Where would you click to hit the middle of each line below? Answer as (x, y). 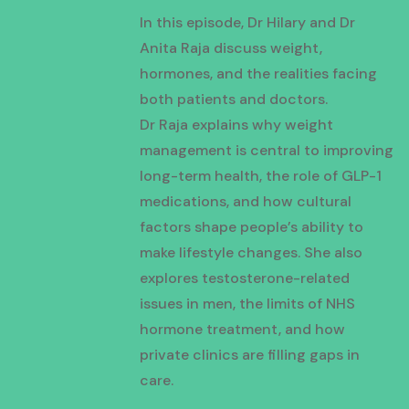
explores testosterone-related (245, 278)
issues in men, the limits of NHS (248, 304)
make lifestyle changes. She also (252, 253)
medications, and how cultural (246, 202)
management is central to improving (267, 151)
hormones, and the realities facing (259, 74)
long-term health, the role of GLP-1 (261, 176)
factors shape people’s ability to (252, 227)
